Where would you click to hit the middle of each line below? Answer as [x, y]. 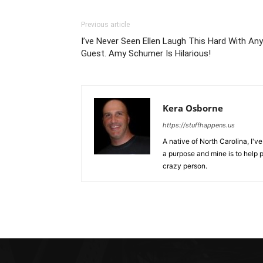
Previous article [105, 25]
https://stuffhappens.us [199, 125]
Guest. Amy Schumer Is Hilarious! [146, 53]
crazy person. [185, 166]
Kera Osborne [193, 108]
